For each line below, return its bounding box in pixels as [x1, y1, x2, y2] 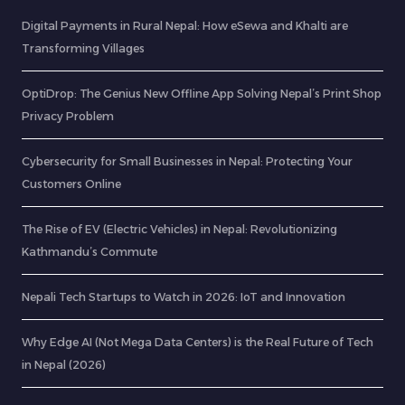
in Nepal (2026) [22, 358, 106, 372]
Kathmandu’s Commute [22, 245, 157, 259]
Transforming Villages [22, 42, 145, 56]
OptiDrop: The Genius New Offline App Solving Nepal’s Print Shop [22, 87, 381, 101]
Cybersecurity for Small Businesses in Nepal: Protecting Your [22, 155, 353, 169]
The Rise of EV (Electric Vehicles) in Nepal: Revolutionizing [22, 222, 337, 237]
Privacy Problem [22, 109, 114, 124]
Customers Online [22, 177, 121, 192]
